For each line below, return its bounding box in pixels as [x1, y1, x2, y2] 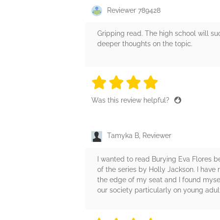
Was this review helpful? [91, 96, 171, 105]
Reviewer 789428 [107, 6, 161, 15]
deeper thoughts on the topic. [97, 40, 192, 48]
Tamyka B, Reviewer [107, 132, 171, 140]
